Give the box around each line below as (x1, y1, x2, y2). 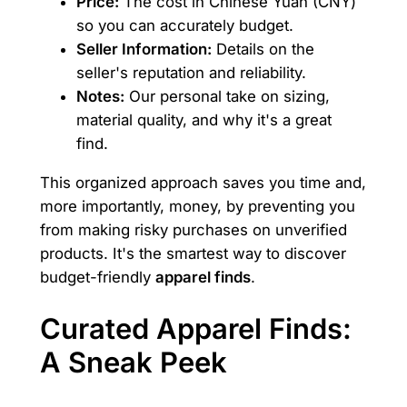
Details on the (211, 39, 314, 58)
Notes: (75, 86, 124, 105)
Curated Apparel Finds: (39, 312, 352, 346)
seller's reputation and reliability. (75, 63, 306, 82)
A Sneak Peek (39, 345, 227, 380)
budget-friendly (39, 267, 155, 286)
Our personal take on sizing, (124, 86, 330, 105)
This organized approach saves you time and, (39, 173, 366, 192)
